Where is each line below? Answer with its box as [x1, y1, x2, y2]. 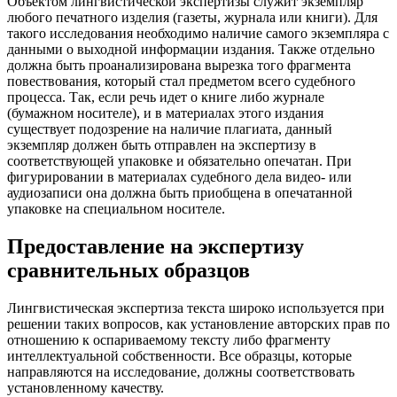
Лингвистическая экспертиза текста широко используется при [7, 300, 385, 315]
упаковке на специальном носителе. [7, 201, 225, 216]
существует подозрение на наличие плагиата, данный [7, 121, 332, 136]
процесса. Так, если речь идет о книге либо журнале [7, 90, 324, 105]
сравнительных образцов [7, 258, 250, 282]
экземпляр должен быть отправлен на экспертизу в [7, 137, 316, 152]
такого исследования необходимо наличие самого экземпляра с [7, 26, 389, 41]
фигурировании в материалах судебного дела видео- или [7, 169, 352, 184]
